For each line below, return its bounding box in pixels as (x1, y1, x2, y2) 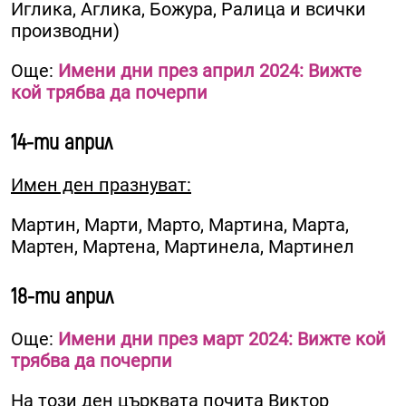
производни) (11, 19, 120, 42)
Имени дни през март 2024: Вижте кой (58, 327, 386, 350)
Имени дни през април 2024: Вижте (58, 59, 362, 82)
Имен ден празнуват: (11, 173, 191, 196)
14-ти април (11, 129, 112, 156)
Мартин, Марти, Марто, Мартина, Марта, (11, 213, 349, 236)
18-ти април (11, 283, 113, 310)
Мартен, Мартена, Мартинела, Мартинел (11, 235, 354, 257)
